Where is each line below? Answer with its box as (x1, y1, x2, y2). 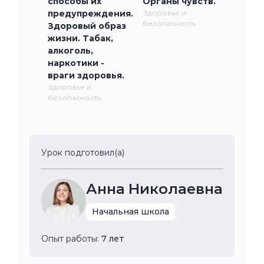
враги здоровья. (48, 70, 124, 81)
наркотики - (48, 57, 104, 68)
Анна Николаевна (86, 180, 223, 197)
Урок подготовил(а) (41, 147, 124, 158)
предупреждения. (48, 8, 133, 19)
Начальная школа (92, 206, 169, 217)
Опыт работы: (41, 233, 101, 244)
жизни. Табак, (48, 32, 113, 44)
